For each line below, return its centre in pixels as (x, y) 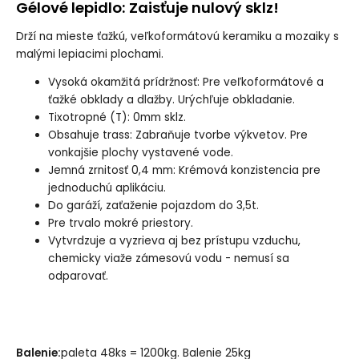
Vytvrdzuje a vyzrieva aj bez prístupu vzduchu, (174, 241)
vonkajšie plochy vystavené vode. (140, 153)
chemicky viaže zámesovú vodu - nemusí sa (168, 259)
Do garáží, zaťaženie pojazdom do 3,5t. (153, 206)
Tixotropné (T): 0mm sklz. (117, 118)
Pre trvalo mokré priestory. (120, 224)
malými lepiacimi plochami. (89, 54)
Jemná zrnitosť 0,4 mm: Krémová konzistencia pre (184, 171)
